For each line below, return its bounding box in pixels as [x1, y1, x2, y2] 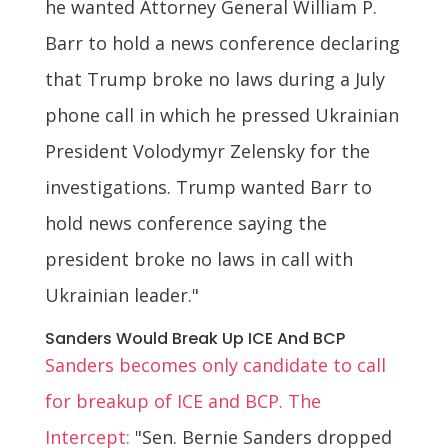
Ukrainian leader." [44, 282, 199, 307]
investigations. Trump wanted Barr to [44, 174, 372, 199]
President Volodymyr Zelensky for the [44, 138, 370, 163]
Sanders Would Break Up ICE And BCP [44, 326, 345, 350]
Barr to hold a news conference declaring [44, 30, 400, 55]
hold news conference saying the [44, 210, 327, 235]
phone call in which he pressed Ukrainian [44, 102, 399, 127]
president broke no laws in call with [44, 246, 353, 271]
